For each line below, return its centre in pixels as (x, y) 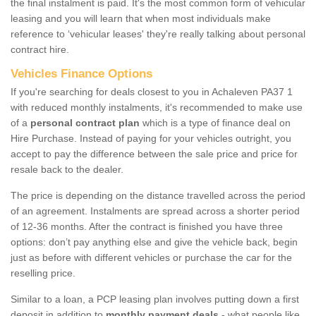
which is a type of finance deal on (215, 122)
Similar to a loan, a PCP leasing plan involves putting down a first (155, 299)
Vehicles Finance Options (81, 73)
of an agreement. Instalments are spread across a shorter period (155, 211)
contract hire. (40, 49)
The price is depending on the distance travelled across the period (158, 195)
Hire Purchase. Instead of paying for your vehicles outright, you (151, 138)
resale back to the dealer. (67, 169)
